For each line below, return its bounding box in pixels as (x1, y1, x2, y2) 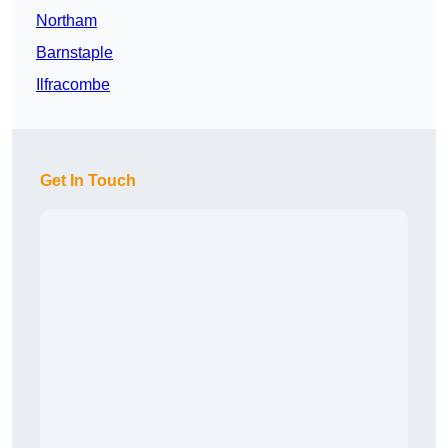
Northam (36, 12, 97, 30)
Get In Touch (40, 172, 136, 190)
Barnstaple (36, 44, 113, 62)
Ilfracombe (36, 76, 110, 94)
